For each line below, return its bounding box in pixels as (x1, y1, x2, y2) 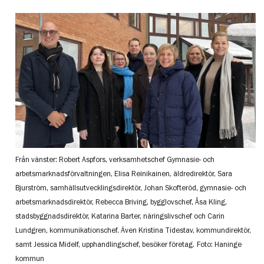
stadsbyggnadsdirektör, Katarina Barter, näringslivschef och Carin (15, 212, 225, 220)
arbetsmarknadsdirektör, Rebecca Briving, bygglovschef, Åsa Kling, (15, 197, 227, 206)
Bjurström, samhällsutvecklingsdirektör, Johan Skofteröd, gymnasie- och (15, 183, 247, 192)
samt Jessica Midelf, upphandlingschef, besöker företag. (15, 240, 195, 248)
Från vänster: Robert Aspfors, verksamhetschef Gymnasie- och (15, 155, 215, 163)
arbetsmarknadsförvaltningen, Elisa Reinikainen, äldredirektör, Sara (15, 169, 233, 177)
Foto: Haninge (197, 240, 242, 248)
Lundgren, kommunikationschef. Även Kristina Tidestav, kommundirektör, (15, 226, 252, 234)
